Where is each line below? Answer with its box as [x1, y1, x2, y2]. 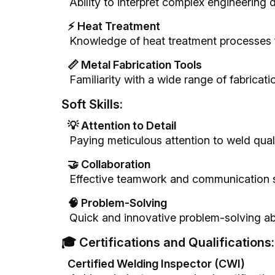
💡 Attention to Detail [68, 119, 176, 133]
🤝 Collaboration [68, 158, 150, 171]
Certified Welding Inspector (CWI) [68, 257, 245, 271]
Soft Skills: [61, 97, 123, 112]
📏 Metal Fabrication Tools [68, 58, 202, 72]
